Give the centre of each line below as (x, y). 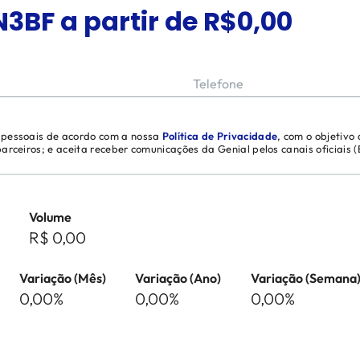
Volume (50, 217)
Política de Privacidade (220, 136)
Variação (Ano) (178, 278)
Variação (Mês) (63, 278)
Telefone (218, 84)
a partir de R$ (145, 21)
